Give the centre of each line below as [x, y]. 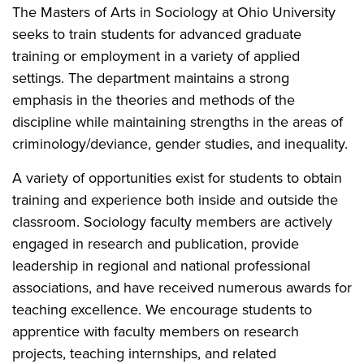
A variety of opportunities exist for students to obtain [177, 178]
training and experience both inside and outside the [175, 200]
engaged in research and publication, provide [156, 244]
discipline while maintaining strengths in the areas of [178, 122]
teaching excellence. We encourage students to [162, 310]
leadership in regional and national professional [161, 266]
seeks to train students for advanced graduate [157, 34]
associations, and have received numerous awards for [182, 288]
